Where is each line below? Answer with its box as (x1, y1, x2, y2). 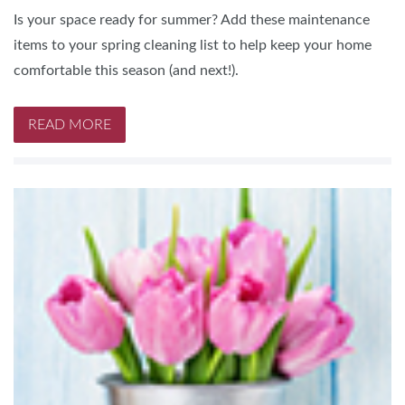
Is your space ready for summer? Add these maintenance (14, 13, 370, 27)
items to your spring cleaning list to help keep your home (14, 38, 372, 52)
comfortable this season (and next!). (14, 63, 239, 78)
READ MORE (28, 118, 111, 132)
